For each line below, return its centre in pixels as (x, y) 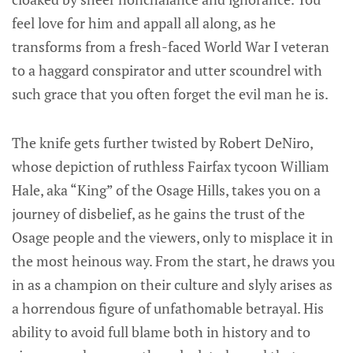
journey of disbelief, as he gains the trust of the (158, 213)
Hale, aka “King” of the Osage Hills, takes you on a (166, 190)
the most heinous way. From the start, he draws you (173, 260)
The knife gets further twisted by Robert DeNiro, (162, 142)
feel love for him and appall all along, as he (144, 22)
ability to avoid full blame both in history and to (161, 331)
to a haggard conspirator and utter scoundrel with (167, 70)
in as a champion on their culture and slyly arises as (172, 284)
